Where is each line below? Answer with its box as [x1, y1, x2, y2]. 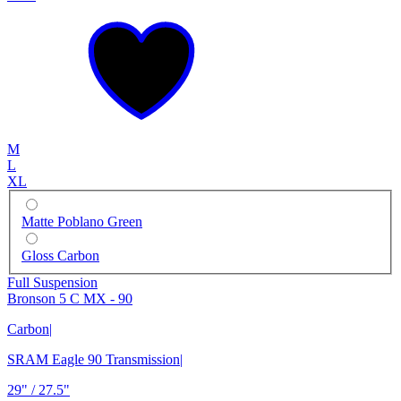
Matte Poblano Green [21, 214, 142, 230]
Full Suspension [7, 275, 98, 291]
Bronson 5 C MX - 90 [7, 291, 132, 307]
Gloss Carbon [21, 248, 99, 264]
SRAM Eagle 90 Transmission [7, 352, 180, 368]
